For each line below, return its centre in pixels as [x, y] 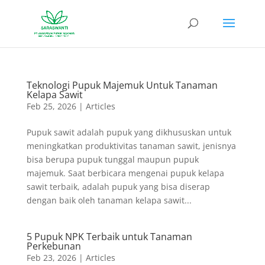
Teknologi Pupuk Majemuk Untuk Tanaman [122, 85]
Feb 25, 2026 [51, 106]
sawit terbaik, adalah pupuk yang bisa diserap [118, 187]
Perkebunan [54, 246]
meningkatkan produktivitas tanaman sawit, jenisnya [131, 146]
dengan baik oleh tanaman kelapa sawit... [109, 200]
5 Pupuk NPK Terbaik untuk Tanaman [109, 237]
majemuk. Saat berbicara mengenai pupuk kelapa [125, 173]
